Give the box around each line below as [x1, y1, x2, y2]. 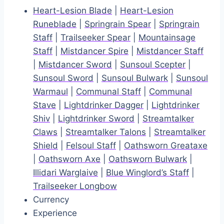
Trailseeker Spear [60, 32, 130, 43]
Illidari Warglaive [33, 167, 98, 178]
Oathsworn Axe [38, 154, 100, 164]
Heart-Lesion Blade [33, 5, 112, 16]
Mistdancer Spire [60, 46, 128, 56]
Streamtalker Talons [65, 127, 146, 137]
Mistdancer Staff [136, 46, 203, 56]
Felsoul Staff [66, 140, 116, 151]
